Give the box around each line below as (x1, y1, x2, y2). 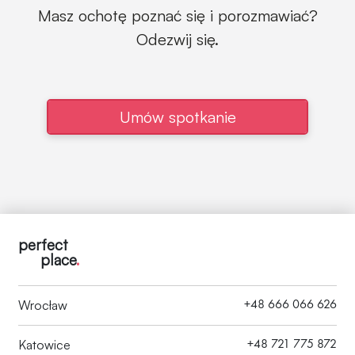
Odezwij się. (136, 29, 219, 49)
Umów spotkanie (119, 106, 236, 127)
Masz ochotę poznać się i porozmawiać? (37, 6, 318, 25)
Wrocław (18, 297, 67, 313)
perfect (18, 235, 68, 254)
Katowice (18, 337, 71, 353)
